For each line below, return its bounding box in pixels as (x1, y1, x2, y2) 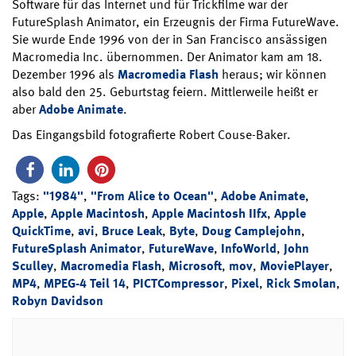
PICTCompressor (133, 275, 224, 292)
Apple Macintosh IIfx (152, 205, 267, 222)
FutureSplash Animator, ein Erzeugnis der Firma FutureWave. (12, 14, 339, 31)
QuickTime (12, 222, 71, 240)
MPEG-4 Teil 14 (44, 275, 126, 292)
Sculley (12, 257, 53, 275)
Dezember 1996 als (12, 66, 118, 83)
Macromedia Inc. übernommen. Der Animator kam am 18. (12, 48, 323, 66)
